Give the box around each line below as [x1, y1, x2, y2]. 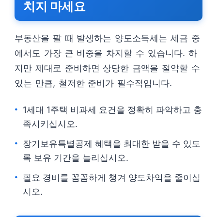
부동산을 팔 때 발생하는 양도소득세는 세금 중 [15, 33, 200, 43]
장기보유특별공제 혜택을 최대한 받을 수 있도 [23, 139, 201, 149]
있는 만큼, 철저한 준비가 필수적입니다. [15, 78, 172, 88]
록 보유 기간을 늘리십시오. [23, 153, 128, 163]
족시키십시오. [23, 119, 77, 129]
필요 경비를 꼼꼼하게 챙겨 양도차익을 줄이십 [23, 172, 201, 183]
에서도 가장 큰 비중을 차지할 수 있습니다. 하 [15, 48, 197, 58]
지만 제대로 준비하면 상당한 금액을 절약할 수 [15, 63, 200, 73]
